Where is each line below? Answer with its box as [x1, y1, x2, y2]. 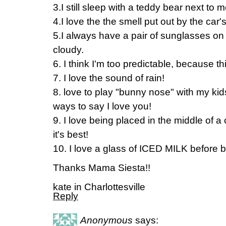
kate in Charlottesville [53, 182, 145, 192]
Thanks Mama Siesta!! [53, 162, 150, 173]
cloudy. [53, 44, 84, 55]
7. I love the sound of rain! [53, 73, 164, 83]
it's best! [53, 129, 88, 140]
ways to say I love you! [53, 101, 151, 111]
